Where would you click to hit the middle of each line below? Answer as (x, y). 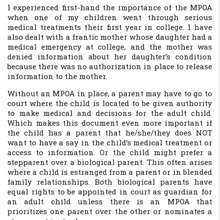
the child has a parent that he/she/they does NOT (110, 133)
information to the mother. (57, 76)
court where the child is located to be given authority (110, 103)
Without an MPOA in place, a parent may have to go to (110, 93)
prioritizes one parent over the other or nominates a (110, 211)
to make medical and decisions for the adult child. (110, 113)
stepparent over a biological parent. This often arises (110, 162)
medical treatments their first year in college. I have (110, 27)
